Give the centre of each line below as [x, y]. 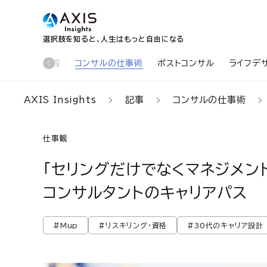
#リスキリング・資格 [133, 225]
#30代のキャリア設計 [226, 225]
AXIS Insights [60, 100]
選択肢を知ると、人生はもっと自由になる [114, 39]
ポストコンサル [186, 63]
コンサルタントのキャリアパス [145, 193]
